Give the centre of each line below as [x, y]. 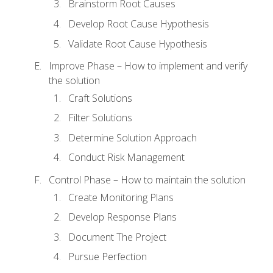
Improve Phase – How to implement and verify [148, 66]
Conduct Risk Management [126, 158]
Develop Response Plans [122, 217]
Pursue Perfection [108, 257]
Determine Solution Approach [133, 137]
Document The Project [117, 237]
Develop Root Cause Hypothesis [139, 24]
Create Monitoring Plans [121, 197]
